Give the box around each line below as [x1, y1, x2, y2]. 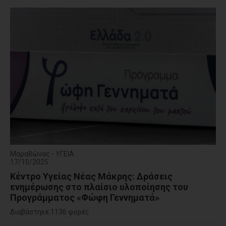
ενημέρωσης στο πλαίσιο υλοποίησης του [10, 181, 188, 192]
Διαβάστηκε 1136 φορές [10, 207, 89, 216]
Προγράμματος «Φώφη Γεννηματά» [10, 192, 159, 203]
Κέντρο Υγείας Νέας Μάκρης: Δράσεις [10, 171, 173, 182]
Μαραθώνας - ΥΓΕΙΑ [10, 149, 74, 158]
